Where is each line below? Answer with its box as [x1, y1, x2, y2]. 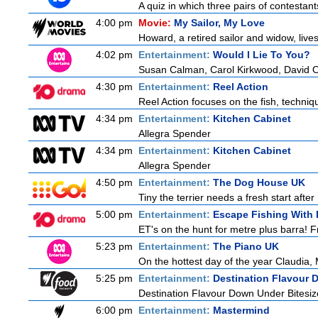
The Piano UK [213, 241, 279, 252]
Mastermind [213, 305, 270, 316]
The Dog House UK [213, 177, 305, 188]
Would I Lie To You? [213, 49, 310, 60]
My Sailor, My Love [174, 17, 265, 28]
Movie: [138, 17, 174, 28]
